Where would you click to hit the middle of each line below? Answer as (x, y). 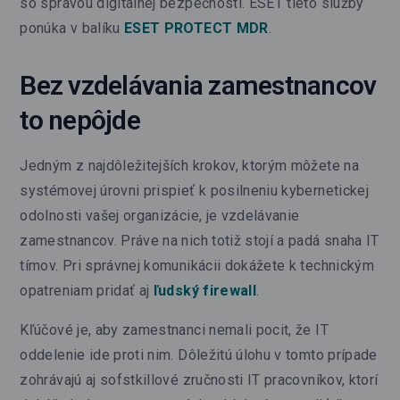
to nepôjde (80, 120)
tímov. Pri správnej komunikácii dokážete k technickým (197, 265)
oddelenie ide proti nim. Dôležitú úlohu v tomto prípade (199, 354)
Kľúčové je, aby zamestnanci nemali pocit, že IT (174, 329)
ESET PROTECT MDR (196, 28)
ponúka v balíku (72, 28)
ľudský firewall (205, 290)
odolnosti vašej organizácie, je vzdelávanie (160, 215)
